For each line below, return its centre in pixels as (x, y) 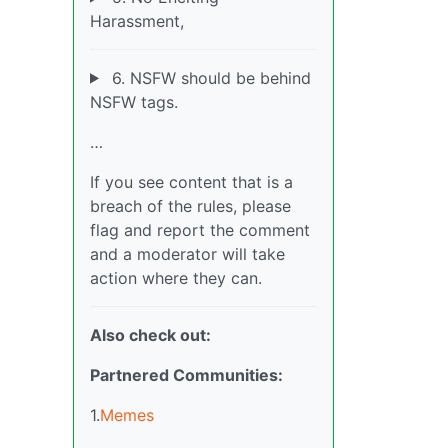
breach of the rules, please (190, 205)
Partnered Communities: (186, 374)
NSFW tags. (134, 101)
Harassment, (137, 20)
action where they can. (176, 277)
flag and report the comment (200, 229)
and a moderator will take (187, 253)
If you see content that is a (191, 181)
